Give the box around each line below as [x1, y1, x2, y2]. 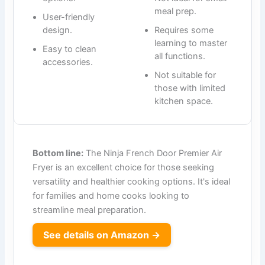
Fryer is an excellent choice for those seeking [33, 161, 215, 173]
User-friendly [43, 11, 95, 22]
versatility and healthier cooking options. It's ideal [33, 176, 231, 187]
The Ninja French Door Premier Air [83, 147, 222, 159]
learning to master [154, 37, 227, 49]
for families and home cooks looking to [33, 190, 190, 201]
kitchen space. [154, 95, 213, 106]
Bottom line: [33, 147, 84, 159]
